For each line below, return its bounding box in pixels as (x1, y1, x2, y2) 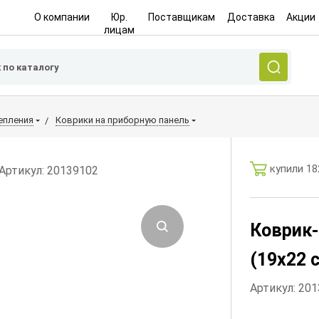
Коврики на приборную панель (56, 115, 189, 125)
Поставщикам (148, 11, 216, 23)
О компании (33, 11, 90, 23)
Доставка (226, 11, 275, 23)
